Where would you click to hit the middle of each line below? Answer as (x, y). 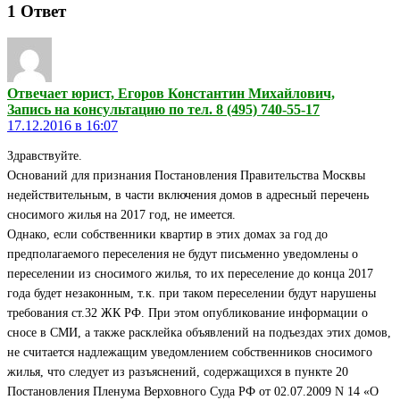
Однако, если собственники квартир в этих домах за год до (167, 235)
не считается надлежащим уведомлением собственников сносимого (190, 353)
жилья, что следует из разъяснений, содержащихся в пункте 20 (178, 372)
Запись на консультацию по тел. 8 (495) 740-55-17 (163, 110)
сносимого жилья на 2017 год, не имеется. (121, 215)
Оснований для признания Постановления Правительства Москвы (186, 176)
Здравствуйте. (45, 156)
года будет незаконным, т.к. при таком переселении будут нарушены (192, 294)
